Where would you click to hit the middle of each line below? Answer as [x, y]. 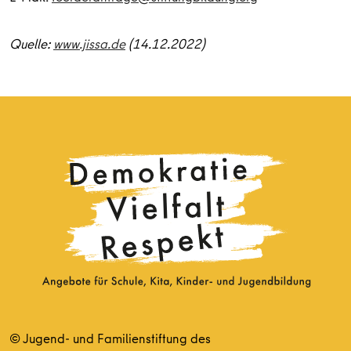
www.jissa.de [89, 44]
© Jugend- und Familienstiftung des [110, 338]
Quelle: [31, 44]
